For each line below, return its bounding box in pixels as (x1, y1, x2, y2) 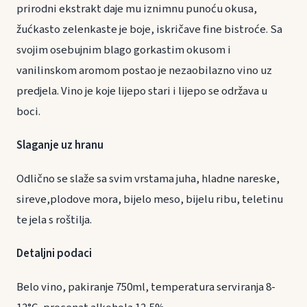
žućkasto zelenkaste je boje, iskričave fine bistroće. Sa (16, 21, 282, 38)
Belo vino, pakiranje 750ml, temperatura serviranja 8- (16, 279, 275, 296)
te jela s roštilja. (16, 212, 92, 229)
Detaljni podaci (16, 245, 92, 262)
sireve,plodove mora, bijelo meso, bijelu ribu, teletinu (16, 191, 283, 208)
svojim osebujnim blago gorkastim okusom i (16, 41, 231, 58)
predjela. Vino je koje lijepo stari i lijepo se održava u (16, 82, 267, 99)
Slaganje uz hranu (16, 136, 138, 153)
